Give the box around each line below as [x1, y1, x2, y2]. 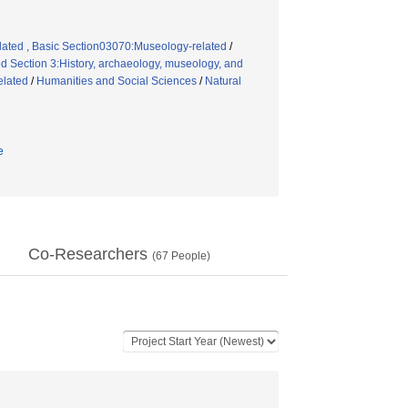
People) [168, 250, 210, 262]
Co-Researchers [28, 245, 152, 263]
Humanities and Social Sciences [36, 75, 197, 87]
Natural [205, 75, 241, 87]
